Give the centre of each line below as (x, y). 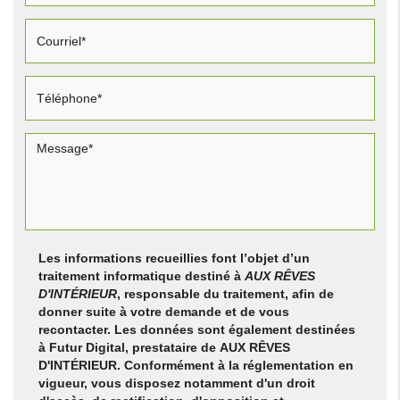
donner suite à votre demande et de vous (163, 311)
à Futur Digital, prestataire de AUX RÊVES (164, 347)
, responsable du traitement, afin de (225, 293)
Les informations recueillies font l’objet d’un (174, 258)
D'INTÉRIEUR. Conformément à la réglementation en (196, 365)
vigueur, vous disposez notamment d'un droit (176, 383)
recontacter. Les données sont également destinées (196, 329)
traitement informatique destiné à (139, 275)
